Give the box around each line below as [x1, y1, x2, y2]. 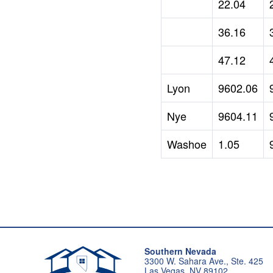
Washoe [167, 135, 207, 152]
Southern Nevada [144, 245, 216, 258]
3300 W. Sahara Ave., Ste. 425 [144, 255, 263, 268]
